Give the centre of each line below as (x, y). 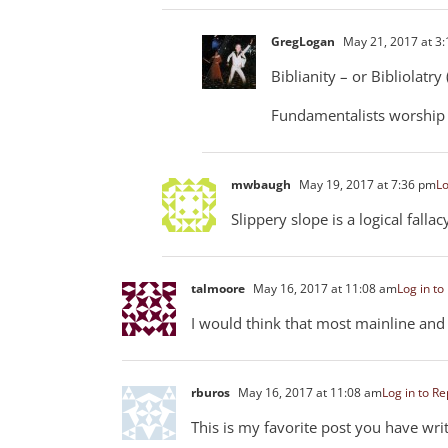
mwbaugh (261, 184)
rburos (210, 392)
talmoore (218, 288)
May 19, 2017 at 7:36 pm (366, 184)
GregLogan (303, 41)
